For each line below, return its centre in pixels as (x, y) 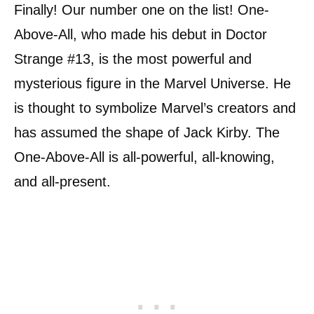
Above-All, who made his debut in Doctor (141, 34)
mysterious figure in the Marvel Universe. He (152, 83)
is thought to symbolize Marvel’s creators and (155, 108)
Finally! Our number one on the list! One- (142, 9)
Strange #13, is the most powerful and (133, 59)
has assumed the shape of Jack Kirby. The (147, 132)
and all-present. (62, 181)
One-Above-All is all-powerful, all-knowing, (144, 157)
